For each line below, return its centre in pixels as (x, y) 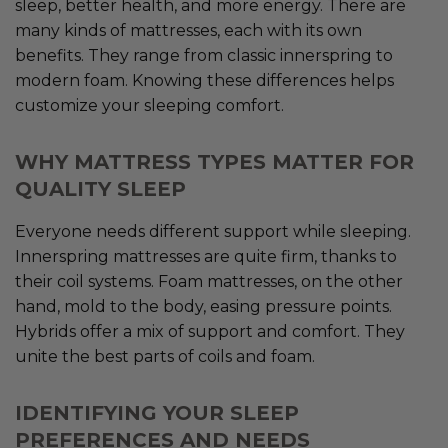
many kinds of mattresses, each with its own (188, 31)
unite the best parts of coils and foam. (165, 357)
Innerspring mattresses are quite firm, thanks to (206, 257)
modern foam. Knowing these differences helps (204, 81)
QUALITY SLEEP (100, 189)
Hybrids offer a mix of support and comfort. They (210, 332)
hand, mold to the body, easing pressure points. (203, 307)
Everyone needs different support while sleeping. (213, 232)
